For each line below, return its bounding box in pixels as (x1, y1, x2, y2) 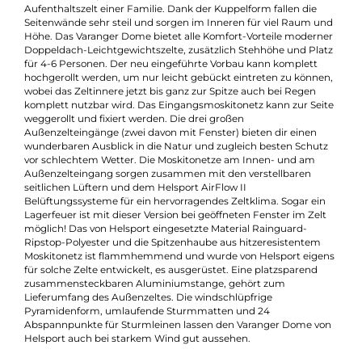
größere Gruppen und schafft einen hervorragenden (26, 38, 304, 52)
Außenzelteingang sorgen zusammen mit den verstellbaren (26, 267, 346, 280)
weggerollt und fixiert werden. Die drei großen (26, 206, 271, 219)
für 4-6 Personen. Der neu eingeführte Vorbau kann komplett (26, 145, 353, 158)
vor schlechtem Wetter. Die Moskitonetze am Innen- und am (26, 251, 350, 265)
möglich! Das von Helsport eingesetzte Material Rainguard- (26, 328, 341, 341)
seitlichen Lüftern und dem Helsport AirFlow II (26, 282, 274, 296)
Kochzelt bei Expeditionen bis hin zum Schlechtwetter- (26, 69, 318, 82)
